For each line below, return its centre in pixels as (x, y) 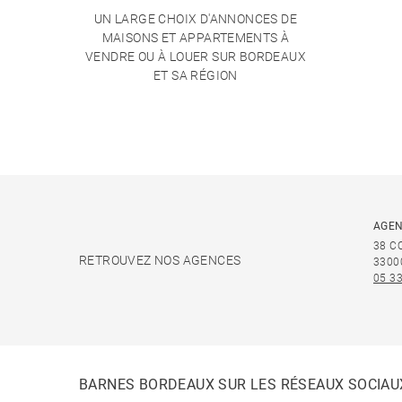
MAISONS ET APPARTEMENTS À (196, 38)
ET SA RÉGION (196, 75)
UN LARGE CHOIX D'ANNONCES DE (196, 19)
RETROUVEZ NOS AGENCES (160, 260)
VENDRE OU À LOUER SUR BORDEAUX (196, 57)
